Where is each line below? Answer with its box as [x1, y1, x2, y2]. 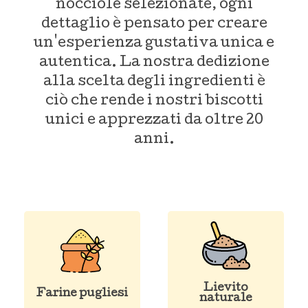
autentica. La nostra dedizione [38, 56, 269, 70]
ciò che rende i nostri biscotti [45, 94, 263, 109]
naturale [199, 293, 252, 305]
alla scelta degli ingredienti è [43, 75, 265, 89]
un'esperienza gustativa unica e [34, 36, 274, 51]
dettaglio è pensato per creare [41, 17, 267, 32]
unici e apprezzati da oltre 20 [45, 113, 263, 128]
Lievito [203, 283, 248, 294]
